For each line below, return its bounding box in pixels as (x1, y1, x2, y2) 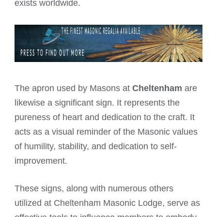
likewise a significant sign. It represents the (15, 98, 180, 108)
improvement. (15, 156, 67, 166)
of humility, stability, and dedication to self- (15, 141, 177, 152)
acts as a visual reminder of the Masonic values (15, 127, 198, 137)
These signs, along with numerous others (15, 184, 173, 194)
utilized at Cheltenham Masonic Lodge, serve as (15, 198, 200, 208)
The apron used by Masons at (15, 83, 132, 93)
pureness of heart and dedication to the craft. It (15, 112, 195, 123)
